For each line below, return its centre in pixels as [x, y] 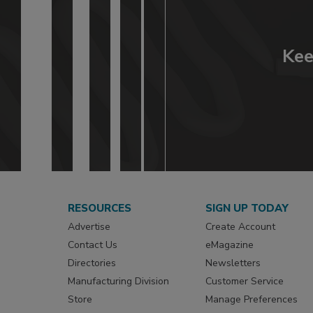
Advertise [89, 227]
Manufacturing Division [118, 282]
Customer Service [245, 282]
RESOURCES [100, 209]
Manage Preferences [252, 300]
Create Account [241, 227]
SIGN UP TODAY [247, 209]
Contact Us [93, 245]
